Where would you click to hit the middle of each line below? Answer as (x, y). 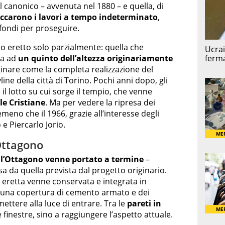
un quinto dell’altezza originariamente (95, 58)
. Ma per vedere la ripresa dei (100, 102)
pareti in (144, 204)
